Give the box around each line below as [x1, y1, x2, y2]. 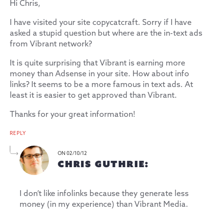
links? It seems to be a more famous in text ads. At [10, 80, 193, 89]
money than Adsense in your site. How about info [10, 69, 189, 79]
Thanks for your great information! [10, 109, 135, 119]
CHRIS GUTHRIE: [58, 157, 150, 170]
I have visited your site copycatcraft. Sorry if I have [10, 18, 192, 27]
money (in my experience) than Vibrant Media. [20, 199, 188, 209]
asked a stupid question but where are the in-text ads [10, 28, 202, 38]
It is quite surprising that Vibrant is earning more [10, 58, 185, 68]
